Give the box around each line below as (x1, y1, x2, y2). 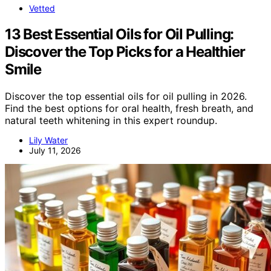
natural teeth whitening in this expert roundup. (5, 114, 217, 126)
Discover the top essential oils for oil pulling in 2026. (5, 90, 247, 102)
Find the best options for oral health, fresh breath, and (5, 102, 253, 114)
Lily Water (29, 134, 68, 145)
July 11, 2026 (29, 145, 81, 155)
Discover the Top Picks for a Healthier (5, 42, 245, 60)
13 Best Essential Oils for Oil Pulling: (5, 25, 234, 43)
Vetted (29, 2, 55, 13)
